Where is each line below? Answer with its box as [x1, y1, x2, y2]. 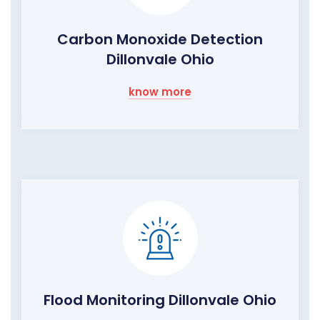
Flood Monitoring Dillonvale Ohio [44, 290, 276, 311]
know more [129, 84, 191, 100]
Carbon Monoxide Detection [57, 29, 263, 50]
